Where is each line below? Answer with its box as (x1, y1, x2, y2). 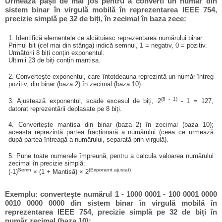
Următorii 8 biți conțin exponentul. (8, 49, 105, 57)
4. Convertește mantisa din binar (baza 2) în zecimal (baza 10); (8, 121, 214, 129)
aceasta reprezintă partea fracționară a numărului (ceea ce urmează (8, 128, 214, 136)
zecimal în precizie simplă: (8, 159, 86, 167)
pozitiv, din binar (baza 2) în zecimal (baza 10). (8, 80, 143, 88)
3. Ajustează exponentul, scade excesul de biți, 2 (8, 97, 161, 105)
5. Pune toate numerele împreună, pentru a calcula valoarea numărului (8, 152, 214, 160)
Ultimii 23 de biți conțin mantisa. (8, 56, 101, 64)
